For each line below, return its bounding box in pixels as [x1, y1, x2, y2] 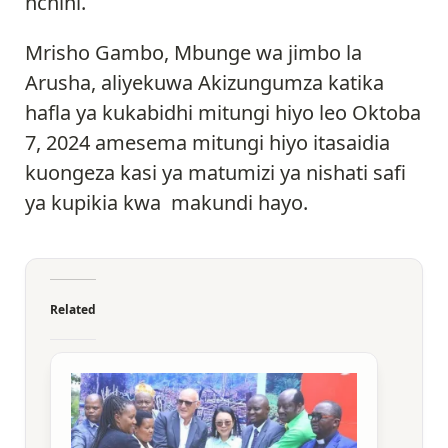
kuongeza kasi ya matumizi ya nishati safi [25, 159, 406, 187]
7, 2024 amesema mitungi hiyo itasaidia [25, 129, 390, 157]
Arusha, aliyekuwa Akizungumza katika [25, 69, 384, 97]
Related [50, 301, 96, 319]
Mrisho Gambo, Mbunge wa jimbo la [25, 39, 362, 67]
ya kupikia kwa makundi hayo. [25, 189, 308, 217]
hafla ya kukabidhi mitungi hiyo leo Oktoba [25, 99, 421, 127]
